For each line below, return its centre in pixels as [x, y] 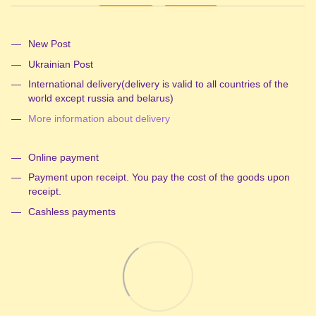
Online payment [63, 157]
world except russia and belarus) [101, 98]
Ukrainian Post [61, 64]
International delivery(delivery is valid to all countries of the [158, 84]
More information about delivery [99, 118]
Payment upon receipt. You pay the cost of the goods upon [159, 177]
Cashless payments [72, 211]
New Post [49, 44]
